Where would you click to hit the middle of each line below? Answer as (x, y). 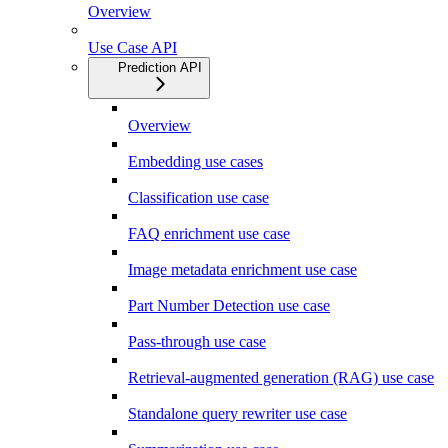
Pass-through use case (197, 341)
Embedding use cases (195, 161)
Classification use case (198, 197)
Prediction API (160, 67)
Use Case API (132, 47)
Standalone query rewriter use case (237, 413)
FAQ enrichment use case (209, 233)
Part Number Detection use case (229, 305)
